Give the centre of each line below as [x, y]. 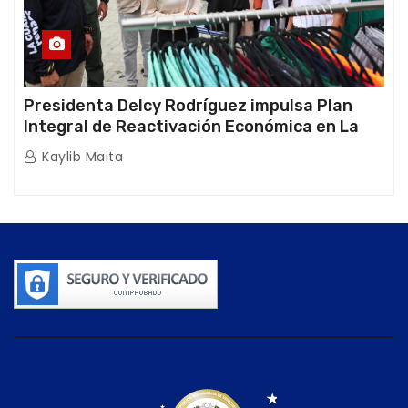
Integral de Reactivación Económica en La [191, 127]
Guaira [50, 148]
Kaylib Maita [80, 157]
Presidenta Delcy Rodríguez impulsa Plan [188, 106]
